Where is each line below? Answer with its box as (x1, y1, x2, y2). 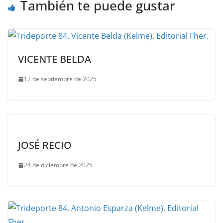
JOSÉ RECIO (18, 138, 72, 152)
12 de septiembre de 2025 (24, 75, 97, 84)
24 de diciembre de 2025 (24, 161, 93, 170)
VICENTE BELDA (18, 52, 91, 66)
